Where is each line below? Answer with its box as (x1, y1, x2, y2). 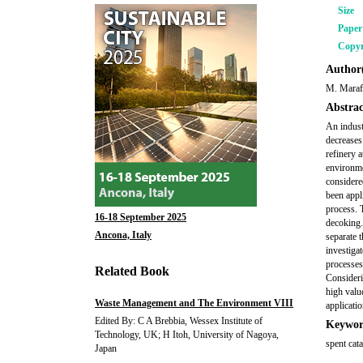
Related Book (95, 264, 169, 278)
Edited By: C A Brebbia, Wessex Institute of (95, 315, 263, 327)
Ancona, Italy (95, 229, 152, 241)
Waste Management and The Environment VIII (95, 297, 293, 309)
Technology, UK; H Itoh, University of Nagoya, (95, 329, 279, 340)
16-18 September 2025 (95, 211, 186, 223)
